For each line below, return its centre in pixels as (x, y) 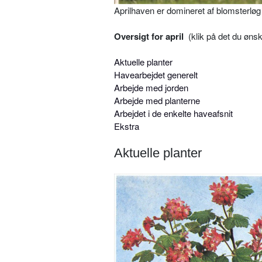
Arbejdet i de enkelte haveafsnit (173, 113)
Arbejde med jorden (151, 88)
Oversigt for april (151, 37)
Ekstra (127, 126)
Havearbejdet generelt (156, 75)
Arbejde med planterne (157, 101)
